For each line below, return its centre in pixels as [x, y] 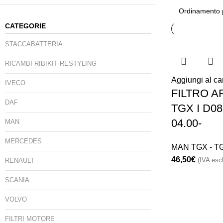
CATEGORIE [25, 26]
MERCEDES [23, 141]
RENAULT [20, 160]
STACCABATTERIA [34, 44]
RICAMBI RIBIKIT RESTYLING [51, 63]
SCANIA [17, 180]
